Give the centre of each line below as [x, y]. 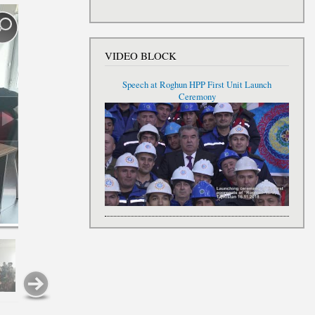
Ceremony [197, 96]
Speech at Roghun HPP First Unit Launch [197, 84]
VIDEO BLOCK [141, 56]
